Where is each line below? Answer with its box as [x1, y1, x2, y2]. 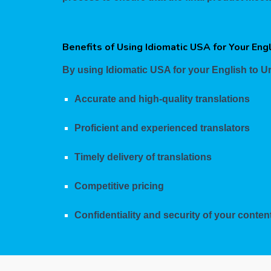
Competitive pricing [74, 181, 164, 192]
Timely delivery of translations [74, 152, 212, 163]
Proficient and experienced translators [74, 123, 250, 134]
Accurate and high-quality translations [74, 94, 250, 105]
